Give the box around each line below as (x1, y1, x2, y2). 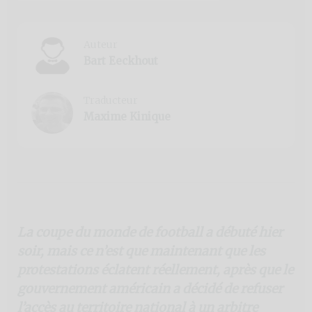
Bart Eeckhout (84, 54, 158, 68)
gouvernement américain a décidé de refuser (17, 280, 283, 297)
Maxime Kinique (84, 109, 171, 123)
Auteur (84, 38, 118, 51)
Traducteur (84, 93, 138, 107)
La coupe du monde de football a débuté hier (17, 224, 283, 240)
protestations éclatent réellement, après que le (17, 261, 293, 278)
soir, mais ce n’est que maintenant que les (17, 242, 265, 259)
